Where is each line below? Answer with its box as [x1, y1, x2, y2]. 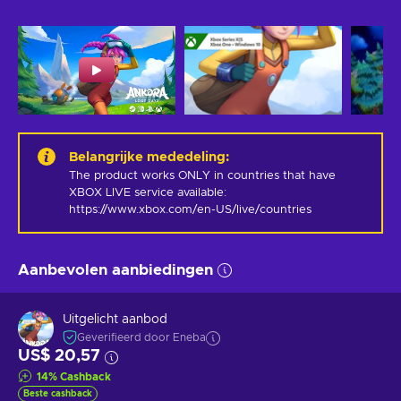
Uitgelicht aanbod [63, 313, 167, 327]
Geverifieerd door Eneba [77, 332, 206, 344]
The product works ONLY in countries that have [69, 169, 336, 182]
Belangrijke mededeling [69, 149, 226, 164]
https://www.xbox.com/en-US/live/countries [69, 203, 311, 216]
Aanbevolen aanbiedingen [18, 261, 213, 277]
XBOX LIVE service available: [69, 186, 226, 199]
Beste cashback [23, 388, 92, 398]
